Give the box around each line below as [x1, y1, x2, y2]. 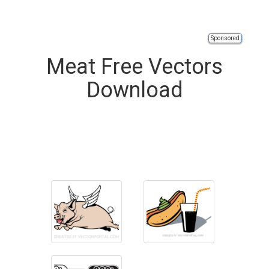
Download [86, 77, 183, 103]
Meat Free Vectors [46, 54, 223, 79]
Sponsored [211, 35, 240, 41]
